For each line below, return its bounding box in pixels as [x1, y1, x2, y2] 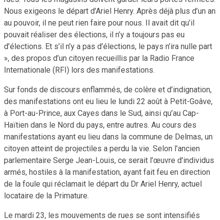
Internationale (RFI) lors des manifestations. [4, 65, 155, 75]
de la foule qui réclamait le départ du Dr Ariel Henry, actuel [4, 179, 202, 189]
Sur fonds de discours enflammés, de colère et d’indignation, [4, 84, 212, 94]
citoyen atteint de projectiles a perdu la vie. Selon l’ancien [4, 143, 200, 153]
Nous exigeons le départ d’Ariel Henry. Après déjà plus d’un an [4, 6, 216, 16]
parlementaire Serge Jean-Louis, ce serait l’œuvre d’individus [4, 155, 214, 165]
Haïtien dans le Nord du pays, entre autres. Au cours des [4, 120, 196, 130]
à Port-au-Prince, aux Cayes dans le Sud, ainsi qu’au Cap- [4, 108, 199, 118]
